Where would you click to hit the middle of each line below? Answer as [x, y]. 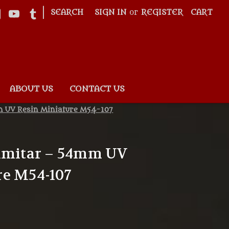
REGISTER [162, 13]
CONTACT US [97, 89]
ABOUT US [31, 89]
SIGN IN [111, 13]
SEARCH [67, 13]
